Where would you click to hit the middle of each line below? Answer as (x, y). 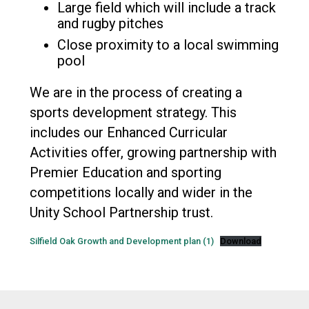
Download (241, 241)
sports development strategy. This (133, 112)
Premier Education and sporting (125, 172)
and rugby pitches (110, 23)
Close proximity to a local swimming (168, 45)
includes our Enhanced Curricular (128, 132)
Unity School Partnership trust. (121, 212)
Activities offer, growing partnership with (153, 152)
